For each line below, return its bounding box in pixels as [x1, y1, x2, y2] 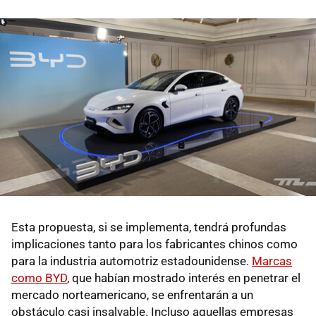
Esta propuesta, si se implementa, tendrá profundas [11, 219, 286, 234]
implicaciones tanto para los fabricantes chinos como [11, 236, 298, 251]
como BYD [11, 270, 67, 285]
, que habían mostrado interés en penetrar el [67, 270, 300, 285]
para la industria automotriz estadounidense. [11, 253, 252, 268]
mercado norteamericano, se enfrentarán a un [11, 287, 253, 302]
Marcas [252, 253, 292, 268]
